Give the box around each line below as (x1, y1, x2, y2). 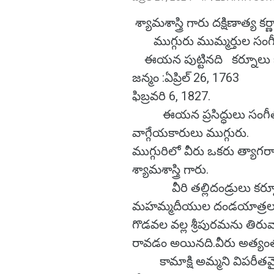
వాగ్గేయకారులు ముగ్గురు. (132, 125, 249, 140)
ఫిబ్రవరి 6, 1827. (132, 89, 213, 103)
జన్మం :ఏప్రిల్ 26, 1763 (132, 70, 242, 85)
